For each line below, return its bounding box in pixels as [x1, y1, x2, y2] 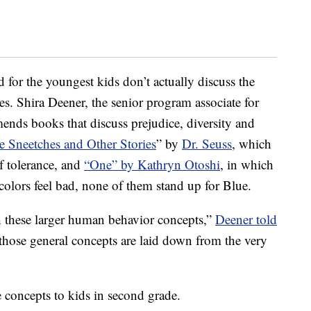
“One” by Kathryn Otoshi [84, 155, 220, 174]
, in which [220, 155, 274, 174]
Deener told [215, 210, 277, 228]
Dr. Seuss [182, 135, 232, 153]
